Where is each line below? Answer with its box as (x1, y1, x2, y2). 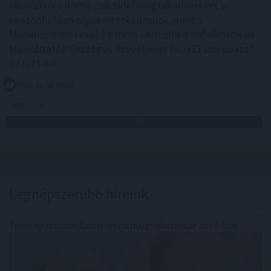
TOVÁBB (121, 117, 147, 126)
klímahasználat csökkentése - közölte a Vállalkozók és (9, 27, 255, 41)
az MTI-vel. (9, 56, 59, 70)
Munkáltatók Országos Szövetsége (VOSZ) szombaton (9, 41, 255, 56)
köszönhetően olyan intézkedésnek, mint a (9, 12, 203, 27)
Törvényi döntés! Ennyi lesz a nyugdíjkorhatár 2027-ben (9, 218, 237, 231)
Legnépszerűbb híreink (9, 184, 148, 203)
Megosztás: (9, 99, 45, 108)
